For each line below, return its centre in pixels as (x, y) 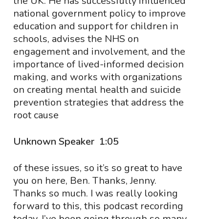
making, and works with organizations (98, 77)
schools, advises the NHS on (76, 39)
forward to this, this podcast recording (98, 206)
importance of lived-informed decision (98, 64)
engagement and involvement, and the (99, 52)
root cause (36, 115)
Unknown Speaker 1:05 (67, 142)
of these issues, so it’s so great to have (98, 168)
